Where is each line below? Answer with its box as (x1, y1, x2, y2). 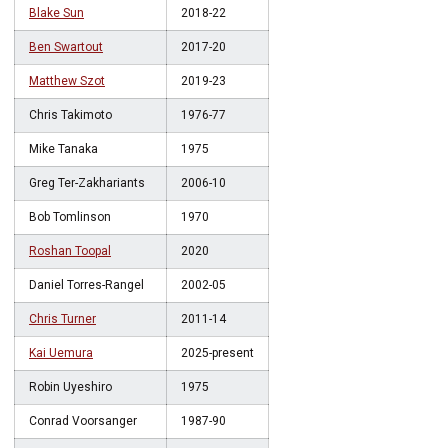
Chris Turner (29, 312, 96, 326)
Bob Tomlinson (29, 210, 111, 224)
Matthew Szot (29, 74, 105, 88)
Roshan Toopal (29, 244, 111, 258)
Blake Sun (29, 6, 84, 20)
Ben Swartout (29, 40, 103, 54)
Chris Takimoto (29, 108, 112, 122)
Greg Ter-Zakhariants (29, 176, 145, 190)
